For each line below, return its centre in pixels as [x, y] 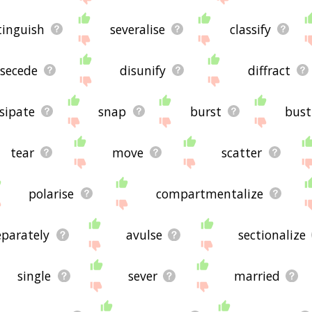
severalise [137, 29]
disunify [142, 70]
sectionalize [272, 234]
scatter [242, 152]
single [34, 275]
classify [251, 29]
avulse [144, 234]
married [257, 275]
